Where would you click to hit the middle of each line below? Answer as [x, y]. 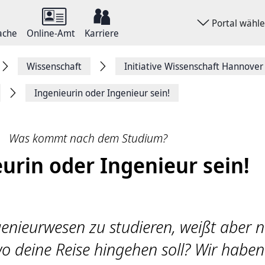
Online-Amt [51, 33]
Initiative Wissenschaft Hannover [194, 66]
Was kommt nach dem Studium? [88, 138]
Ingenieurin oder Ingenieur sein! [102, 93]
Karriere [102, 33]
